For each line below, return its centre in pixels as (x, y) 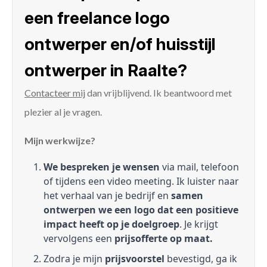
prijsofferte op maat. (164, 239)
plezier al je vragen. (63, 112)
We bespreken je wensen (102, 167)
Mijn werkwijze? (60, 141)
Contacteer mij (55, 93)
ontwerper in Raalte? (106, 71)
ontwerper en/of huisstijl (120, 44)
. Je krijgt (199, 224)
